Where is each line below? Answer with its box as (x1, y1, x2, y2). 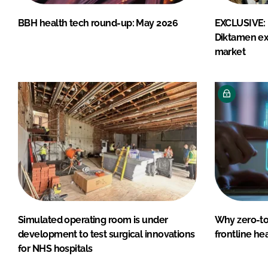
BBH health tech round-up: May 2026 (18, 17, 178, 29)
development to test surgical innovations (18, 228, 195, 240)
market (214, 45, 246, 57)
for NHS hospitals (18, 242, 93, 254)
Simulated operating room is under (18, 214, 168, 226)
